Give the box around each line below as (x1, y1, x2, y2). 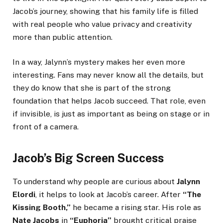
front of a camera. (12, 122, 79, 132)
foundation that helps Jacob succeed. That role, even (12, 96, 206, 106)
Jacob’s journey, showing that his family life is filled (12, 6, 198, 16)
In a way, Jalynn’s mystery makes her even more (12, 57, 185, 67)
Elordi (12, 190, 35, 200)
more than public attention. (12, 32, 112, 42)
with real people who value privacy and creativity (12, 19, 192, 29)
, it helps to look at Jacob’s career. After (35, 190, 183, 200)
